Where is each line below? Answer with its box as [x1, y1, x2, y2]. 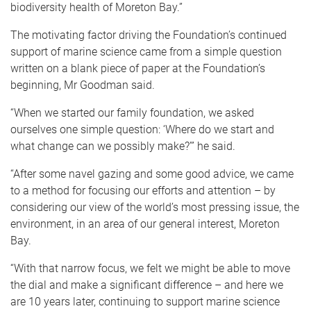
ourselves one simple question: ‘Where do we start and [10, 122, 274, 136]
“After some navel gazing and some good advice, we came [10, 167, 294, 180]
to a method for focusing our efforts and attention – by [10, 183, 276, 197]
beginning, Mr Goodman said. [10, 78, 155, 92]
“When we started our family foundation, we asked [10, 106, 254, 119]
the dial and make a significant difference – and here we [10, 278, 283, 292]
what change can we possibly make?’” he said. [10, 139, 235, 153]
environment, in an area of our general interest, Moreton [10, 217, 280, 230]
